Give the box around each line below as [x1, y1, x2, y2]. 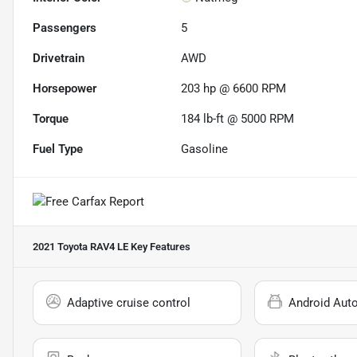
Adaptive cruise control [67, 295, 190, 310]
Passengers [33, 20, 96, 35]
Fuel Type [33, 141, 83, 156]
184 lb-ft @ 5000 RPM [181, 111, 295, 126]
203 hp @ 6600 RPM [181, 80, 287, 96]
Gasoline [181, 141, 229, 156]
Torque [33, 111, 69, 126]
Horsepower [33, 80, 96, 96]
